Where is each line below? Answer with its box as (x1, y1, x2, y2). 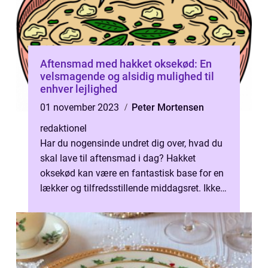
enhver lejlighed (40, 83, 117, 95)
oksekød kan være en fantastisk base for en (40, 167, 224, 179)
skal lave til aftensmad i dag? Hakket (40, 153, 196, 164)
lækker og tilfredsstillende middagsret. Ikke (40, 182, 220, 194)
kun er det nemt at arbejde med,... (40, 197, 179, 209)
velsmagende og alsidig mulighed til (40, 70, 214, 83)
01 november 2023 (40, 102, 121, 113)
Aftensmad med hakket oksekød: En (40, 57, 212, 70)
